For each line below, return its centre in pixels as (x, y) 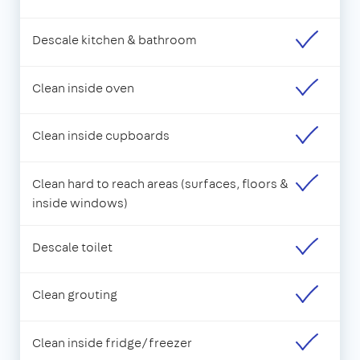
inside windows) (80, 202)
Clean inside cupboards (101, 136)
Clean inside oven (83, 88)
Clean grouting (75, 295)
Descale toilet (72, 247)
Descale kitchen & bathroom (115, 40)
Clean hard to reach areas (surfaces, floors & (160, 183)
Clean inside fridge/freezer (112, 342)
